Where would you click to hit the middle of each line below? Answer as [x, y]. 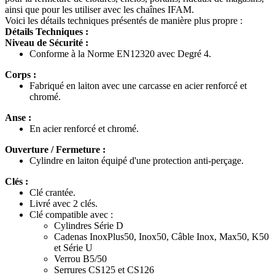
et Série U [73, 248]
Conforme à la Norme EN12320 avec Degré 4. [120, 54]
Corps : [21, 75]
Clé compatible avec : [71, 215]
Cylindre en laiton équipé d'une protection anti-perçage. [137, 161]
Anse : [18, 118]
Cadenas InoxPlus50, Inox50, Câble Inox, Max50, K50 [161, 237]
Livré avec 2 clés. [64, 204]
